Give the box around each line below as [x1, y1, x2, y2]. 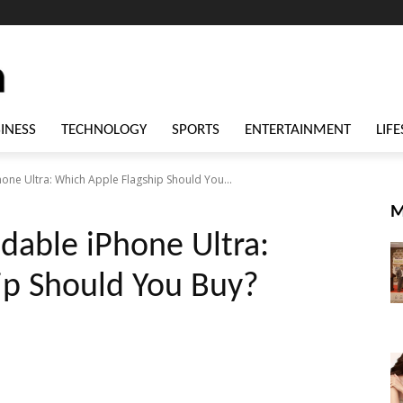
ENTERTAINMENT [245, 122, 351, 139]
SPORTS [172, 122, 219, 139]
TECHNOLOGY [61, 122, 147, 139]
